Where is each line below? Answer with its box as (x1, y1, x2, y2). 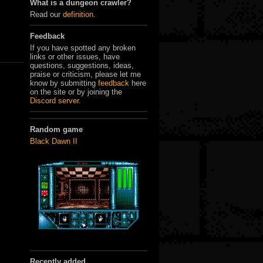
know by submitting (30, 78, 98, 87)
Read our (30, 9, 63, 19)
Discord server (30, 96, 79, 105)
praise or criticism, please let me (30, 69, 141, 79)
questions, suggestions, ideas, (30, 60, 134, 70)
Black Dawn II (30, 136, 77, 146)
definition (63, 9, 93, 19)
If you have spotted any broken (30, 43, 136, 52)
